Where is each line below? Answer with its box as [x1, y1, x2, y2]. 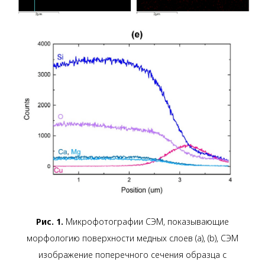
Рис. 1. [36, 216, 63, 228]
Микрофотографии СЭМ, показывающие [63, 216, 229, 228]
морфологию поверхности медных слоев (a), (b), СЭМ [27, 232, 238, 244]
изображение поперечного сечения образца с [38, 249, 227, 261]
